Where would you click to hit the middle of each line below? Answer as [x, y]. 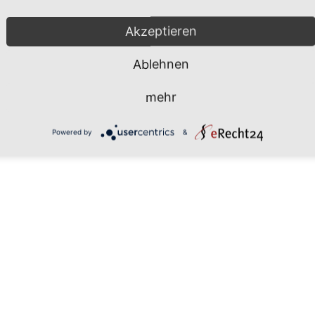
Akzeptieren [161, 31]
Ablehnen [161, 64]
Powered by [72, 132]
